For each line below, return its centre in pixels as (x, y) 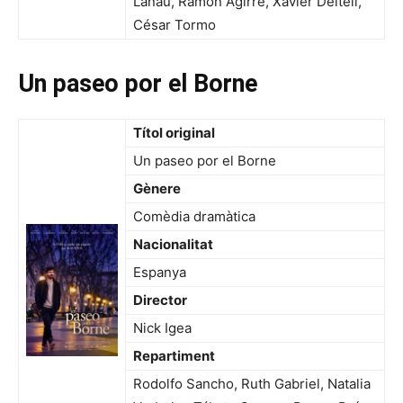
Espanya (160, 273)
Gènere (157, 189)
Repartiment (174, 356)
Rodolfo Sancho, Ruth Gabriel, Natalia (252, 384)
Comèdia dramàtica (194, 217)
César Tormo (175, 25)
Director (160, 300)
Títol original (174, 133)
